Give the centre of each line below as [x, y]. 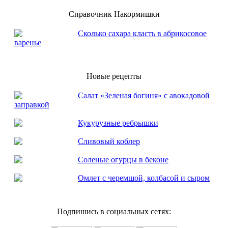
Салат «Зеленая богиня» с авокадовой [144, 96]
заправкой [32, 105]
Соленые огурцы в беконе [123, 160]
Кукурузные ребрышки [118, 123]
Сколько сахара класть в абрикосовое [142, 34]
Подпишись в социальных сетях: [114, 212]
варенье [28, 43]
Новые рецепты [114, 76]
